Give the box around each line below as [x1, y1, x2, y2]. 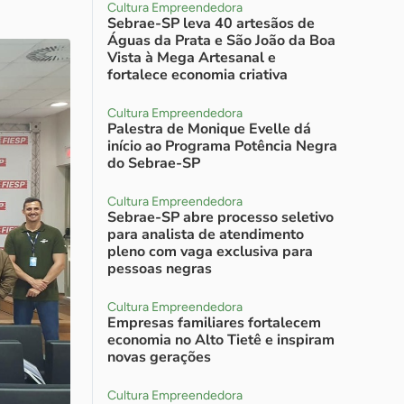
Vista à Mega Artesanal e [107, 48, 276, 68]
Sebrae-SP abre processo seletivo [107, 207, 334, 227]
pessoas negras [107, 259, 212, 279]
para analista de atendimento [107, 225, 304, 244]
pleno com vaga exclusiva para [107, 242, 313, 262]
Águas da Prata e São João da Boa [107, 31, 335, 50]
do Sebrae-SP [107, 153, 200, 173]
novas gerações [107, 347, 211, 367]
